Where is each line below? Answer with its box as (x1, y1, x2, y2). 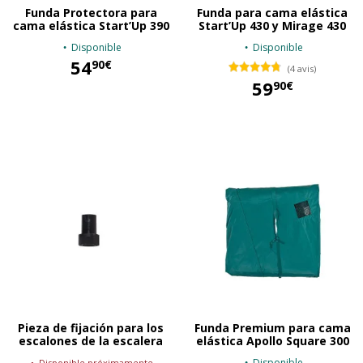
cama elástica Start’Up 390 (12, 17, 169, 33)
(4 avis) (288, 62, 316, 75)
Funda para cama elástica (197, 4, 348, 20)
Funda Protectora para (24, 4, 157, 20)
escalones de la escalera (19, 332, 163, 348)
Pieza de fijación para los (18, 319, 164, 335)
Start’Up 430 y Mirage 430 (199, 17, 346, 33)
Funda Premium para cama (194, 319, 351, 335)
